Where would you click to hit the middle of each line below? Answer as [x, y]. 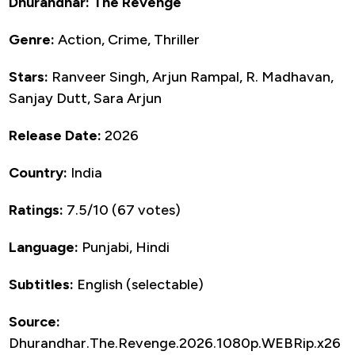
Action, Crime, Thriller [127, 39]
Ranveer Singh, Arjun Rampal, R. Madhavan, [191, 76]
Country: [38, 172]
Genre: [32, 39]
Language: [44, 247]
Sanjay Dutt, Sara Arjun [85, 98]
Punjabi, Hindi [124, 247]
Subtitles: [41, 284]
